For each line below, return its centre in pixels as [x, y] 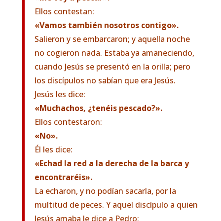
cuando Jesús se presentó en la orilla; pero [112, 67]
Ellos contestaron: [68, 122]
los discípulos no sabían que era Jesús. [105, 80]
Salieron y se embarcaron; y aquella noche [112, 39]
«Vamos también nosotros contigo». [106, 25]
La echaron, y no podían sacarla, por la [105, 191]
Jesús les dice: [60, 94]
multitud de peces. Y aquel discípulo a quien [116, 205]
